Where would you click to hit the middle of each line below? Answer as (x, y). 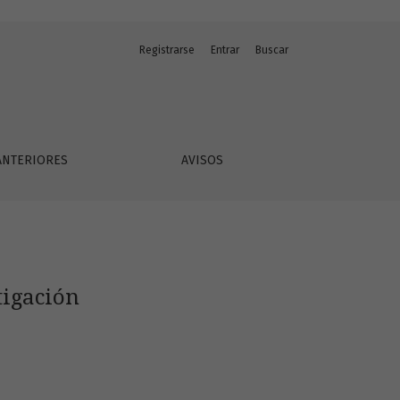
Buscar (272, 50)
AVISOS (203, 160)
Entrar (225, 50)
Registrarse (167, 50)
